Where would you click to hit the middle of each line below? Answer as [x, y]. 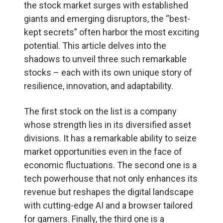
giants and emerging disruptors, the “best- [107, 18]
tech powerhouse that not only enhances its [111, 178]
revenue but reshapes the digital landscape [109, 192]
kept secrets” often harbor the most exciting [111, 32]
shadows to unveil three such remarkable [105, 59]
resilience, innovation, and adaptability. [99, 86]
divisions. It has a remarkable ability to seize [110, 138]
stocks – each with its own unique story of [108, 72]
